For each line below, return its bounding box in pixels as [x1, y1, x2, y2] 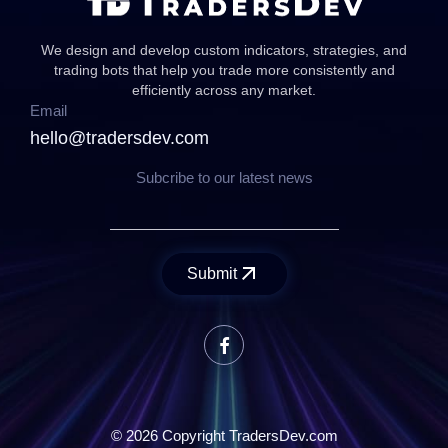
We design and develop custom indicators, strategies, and [41, 42, 407, 59]
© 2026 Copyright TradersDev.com [110, 427, 338, 445]
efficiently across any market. [132, 82, 316, 99]
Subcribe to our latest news [135, 169, 313, 187]
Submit [186, 265, 237, 283]
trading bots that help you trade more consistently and [53, 62, 395, 79]
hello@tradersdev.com [30, 128, 209, 149]
